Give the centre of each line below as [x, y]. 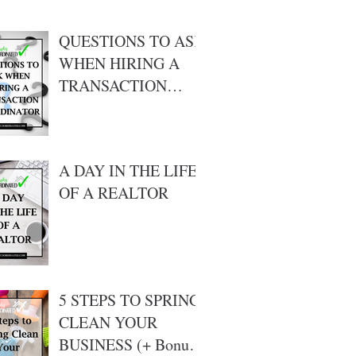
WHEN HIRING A [119, 63]
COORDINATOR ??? [127, 108]
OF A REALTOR [114, 193]
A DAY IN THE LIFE [128, 170]
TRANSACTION [113, 85]
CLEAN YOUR [108, 322]
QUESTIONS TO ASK [132, 41]
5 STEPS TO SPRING [130, 300]
